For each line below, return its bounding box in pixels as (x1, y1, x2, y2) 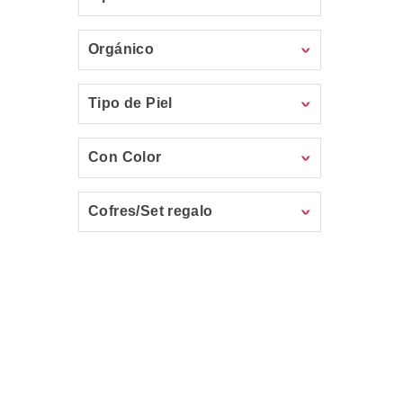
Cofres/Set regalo (88, 203, 213, 219)
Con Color (88, 149, 162, 165)
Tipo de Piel (88, 95, 173, 111)
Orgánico (88, 41, 155, 57)
